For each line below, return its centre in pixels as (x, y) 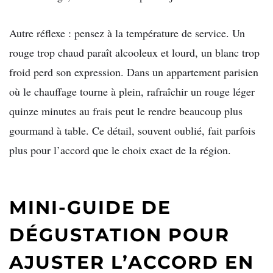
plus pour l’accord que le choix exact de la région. (120, 150)
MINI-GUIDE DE (90, 207)
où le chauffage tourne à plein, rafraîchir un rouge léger (132, 92)
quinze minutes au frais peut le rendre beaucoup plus (126, 111)
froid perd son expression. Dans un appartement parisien (134, 72)
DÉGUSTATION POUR (119, 235)
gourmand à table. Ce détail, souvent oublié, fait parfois (132, 131)
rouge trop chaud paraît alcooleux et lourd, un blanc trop (134, 53)
